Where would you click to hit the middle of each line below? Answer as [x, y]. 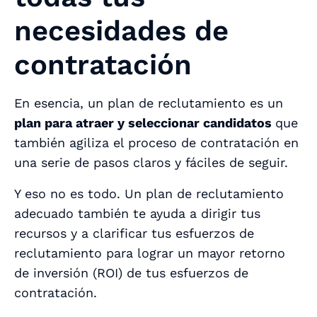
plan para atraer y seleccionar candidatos [145, 123]
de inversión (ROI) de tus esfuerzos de [131, 273]
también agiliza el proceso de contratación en [156, 143]
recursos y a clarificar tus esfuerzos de [134, 234]
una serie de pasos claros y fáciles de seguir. [153, 163]
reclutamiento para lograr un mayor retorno [150, 253]
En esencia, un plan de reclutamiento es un [149, 103]
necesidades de [121, 31]
